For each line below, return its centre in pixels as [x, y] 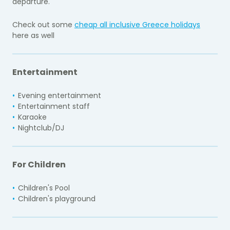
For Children [39, 164]
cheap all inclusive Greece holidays [137, 24]
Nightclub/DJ [41, 128]
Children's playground [57, 198]
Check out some [43, 24]
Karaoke [32, 117]
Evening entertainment [60, 95]
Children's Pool [44, 188]
